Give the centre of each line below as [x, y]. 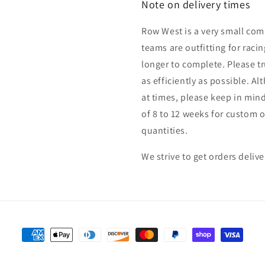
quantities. [165, 130]
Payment [40, 235]
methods [41, 252]
